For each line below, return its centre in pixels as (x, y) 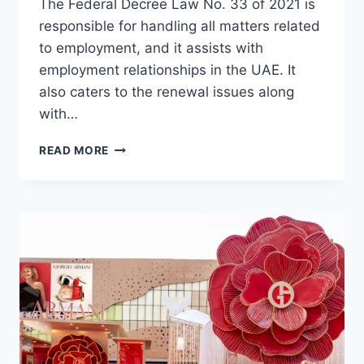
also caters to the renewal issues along (167, 92)
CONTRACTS (146, 215)
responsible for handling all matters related (180, 26)
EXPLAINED (142, 283)
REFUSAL (135, 147)
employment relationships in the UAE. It (167, 70)
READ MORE (74, 151)
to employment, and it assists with (151, 48)
